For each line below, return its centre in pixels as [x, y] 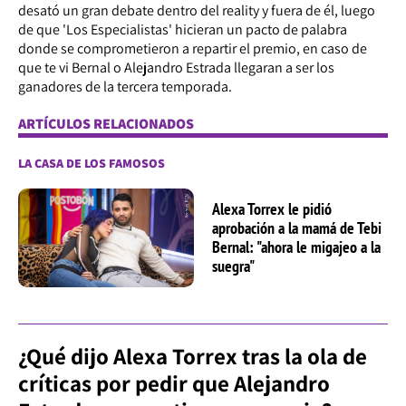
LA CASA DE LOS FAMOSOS [92, 163]
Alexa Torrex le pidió [272, 209]
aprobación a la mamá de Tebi [297, 228]
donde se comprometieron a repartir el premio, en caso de [193, 48]
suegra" [233, 266]
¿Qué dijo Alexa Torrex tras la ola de [193, 355]
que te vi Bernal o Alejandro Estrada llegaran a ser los [176, 67]
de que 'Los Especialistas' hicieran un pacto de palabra [183, 29]
